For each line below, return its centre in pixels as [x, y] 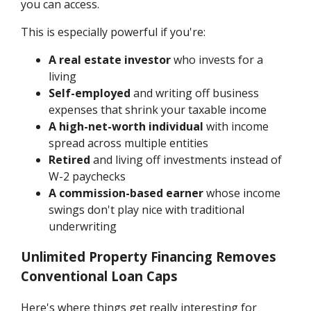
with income [236, 126]
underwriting [83, 226]
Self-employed [90, 93]
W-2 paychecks [87, 176]
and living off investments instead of [186, 159]
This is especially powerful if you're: [114, 32]
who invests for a [217, 59]
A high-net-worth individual [126, 126]
